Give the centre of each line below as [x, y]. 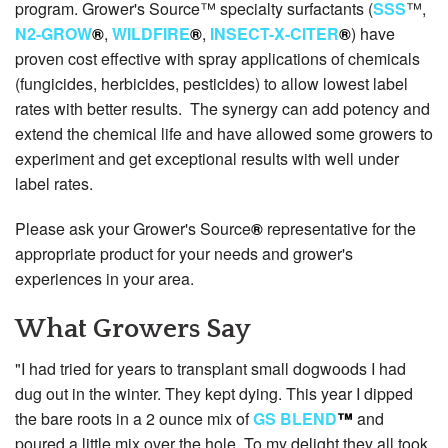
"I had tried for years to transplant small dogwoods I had [210, 369]
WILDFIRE [151, 34]
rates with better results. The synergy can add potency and [222, 109]
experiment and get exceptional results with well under [207, 159]
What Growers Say [133, 329]
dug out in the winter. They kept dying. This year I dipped [214, 394]
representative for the [339, 229]
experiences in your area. [104, 279]
